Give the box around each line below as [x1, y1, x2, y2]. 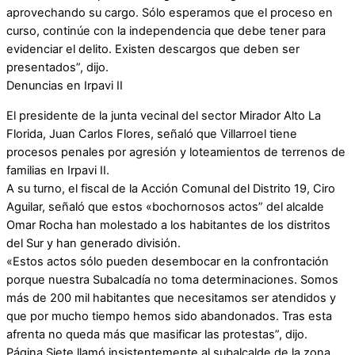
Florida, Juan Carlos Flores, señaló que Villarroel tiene [6, 126, 297, 141]
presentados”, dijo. [6, 60, 109, 75]
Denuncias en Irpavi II [6, 78, 123, 94]
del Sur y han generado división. [6, 235, 181, 250]
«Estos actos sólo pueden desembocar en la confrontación [6, 254, 329, 269]
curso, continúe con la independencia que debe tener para [6, 24, 326, 39]
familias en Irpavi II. [6, 162, 109, 177]
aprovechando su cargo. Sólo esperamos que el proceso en [6, 6, 333, 21]
